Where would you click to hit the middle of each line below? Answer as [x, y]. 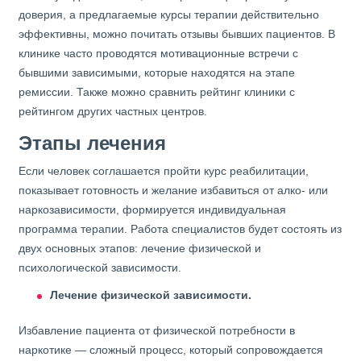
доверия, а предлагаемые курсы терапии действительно [169, 15]
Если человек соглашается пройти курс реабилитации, [164, 171]
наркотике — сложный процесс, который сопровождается [171, 350]
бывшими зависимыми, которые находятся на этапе [157, 73]
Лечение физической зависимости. [151, 295]
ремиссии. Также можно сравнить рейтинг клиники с [157, 92]
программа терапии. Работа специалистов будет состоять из [180, 229]
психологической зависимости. [100, 268]
